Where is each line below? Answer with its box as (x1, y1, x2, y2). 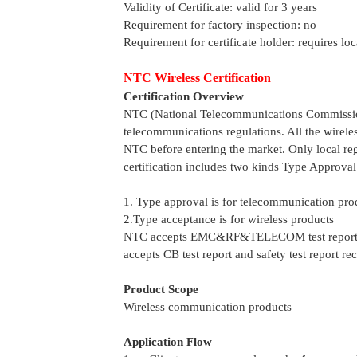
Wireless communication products (123, 300, 292, 313)
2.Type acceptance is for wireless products (123, 213, 334, 226)
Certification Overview (123, 90, 244, 103)
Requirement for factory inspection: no (123, 18, 316, 31)
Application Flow (123, 335, 212, 348)
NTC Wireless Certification (123, 71, 271, 84)
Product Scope (123, 283, 198, 296)
